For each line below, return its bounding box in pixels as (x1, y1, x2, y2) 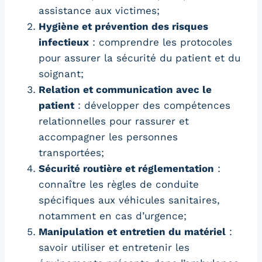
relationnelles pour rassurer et (39, 115, 189, 127)
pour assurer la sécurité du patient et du (39, 51, 240, 64)
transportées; (39, 146, 104, 158)
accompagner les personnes (39, 130, 178, 143)
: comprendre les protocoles (89, 36, 232, 48)
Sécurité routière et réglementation (39, 162, 214, 174)
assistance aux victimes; (39, 4, 160, 16)
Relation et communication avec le (39, 83, 212, 95)
